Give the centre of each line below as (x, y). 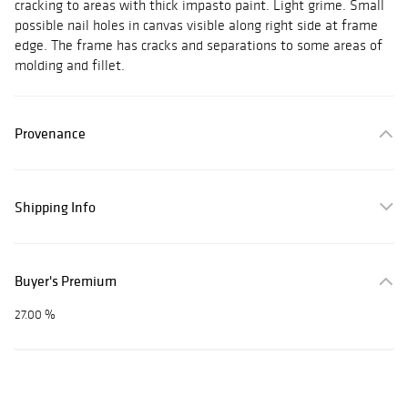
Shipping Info (55, 207)
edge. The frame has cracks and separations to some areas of (199, 46)
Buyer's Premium (66, 281)
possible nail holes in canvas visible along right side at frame (196, 25)
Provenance (50, 133)
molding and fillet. (70, 66)
